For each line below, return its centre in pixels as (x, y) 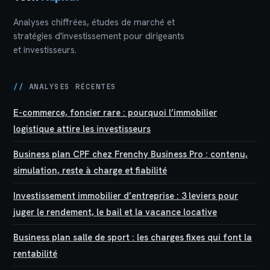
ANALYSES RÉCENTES (70, 86)
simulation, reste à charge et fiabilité (90, 170)
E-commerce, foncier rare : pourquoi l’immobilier (115, 112)
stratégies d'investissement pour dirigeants (99, 36)
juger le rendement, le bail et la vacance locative (115, 212)
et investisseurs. (45, 50)
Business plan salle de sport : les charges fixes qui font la (133, 237)
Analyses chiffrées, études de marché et (94, 22)
